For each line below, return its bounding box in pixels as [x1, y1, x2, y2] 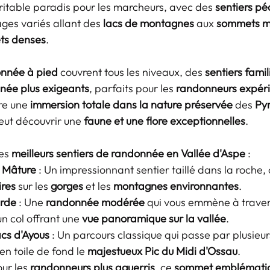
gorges [51, 179, 83, 193]
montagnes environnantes [113, 179, 239, 193]
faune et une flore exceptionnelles [84, 114, 245, 128]
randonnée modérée [46, 195, 145, 209]
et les [83, 179, 113, 193]
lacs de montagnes [103, 16, 194, 30]
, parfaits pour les [89, 81, 176, 95]
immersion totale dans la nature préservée [30, 98, 233, 111]
